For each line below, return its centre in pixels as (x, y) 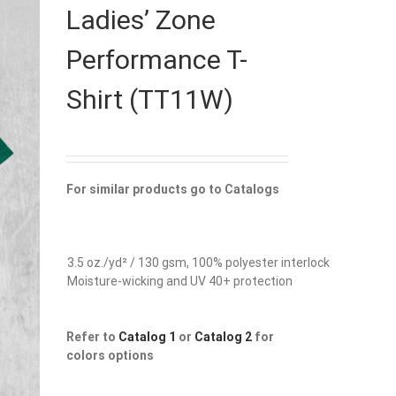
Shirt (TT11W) (150, 99)
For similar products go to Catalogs (173, 189)
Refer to (92, 337)
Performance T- (157, 60)
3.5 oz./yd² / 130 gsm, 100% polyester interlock (198, 263)
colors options (110, 355)
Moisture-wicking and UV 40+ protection (180, 281)
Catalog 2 (223, 337)
